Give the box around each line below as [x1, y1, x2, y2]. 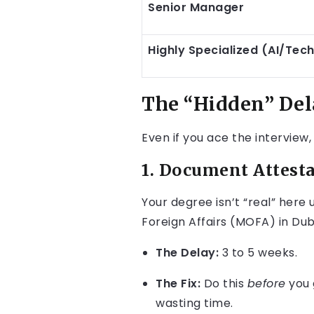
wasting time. [156, 295, 233, 311]
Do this [200, 275, 247, 292]
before [247, 275, 286, 292]
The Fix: [156, 275, 200, 292]
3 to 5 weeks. [219, 245, 297, 261]
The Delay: [156, 245, 219, 261]
